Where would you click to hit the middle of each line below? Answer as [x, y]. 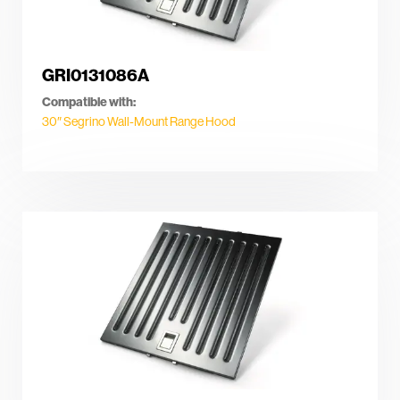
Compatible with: [89, 101]
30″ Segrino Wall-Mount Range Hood [139, 121]
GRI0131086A [96, 75]
